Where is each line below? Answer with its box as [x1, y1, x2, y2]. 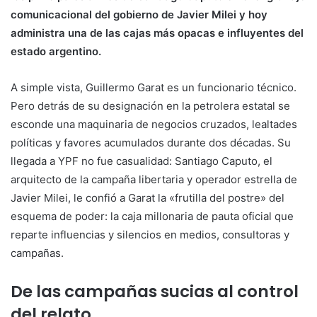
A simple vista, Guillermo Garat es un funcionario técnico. [11, 80, 296, 94]
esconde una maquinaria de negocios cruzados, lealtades [11, 117, 297, 131]
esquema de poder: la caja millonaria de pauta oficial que [11, 209, 294, 223]
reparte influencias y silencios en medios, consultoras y [11, 227, 289, 241]
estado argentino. [11, 44, 101, 58]
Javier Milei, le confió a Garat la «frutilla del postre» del [11, 190, 284, 204]
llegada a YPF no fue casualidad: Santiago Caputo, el [11, 154, 272, 168]
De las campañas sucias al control [11, 279, 299, 303]
